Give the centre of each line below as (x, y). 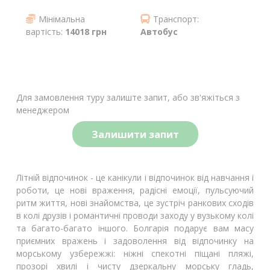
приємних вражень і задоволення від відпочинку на (135, 241)
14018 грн (86, 32)
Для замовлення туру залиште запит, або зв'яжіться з (128, 97)
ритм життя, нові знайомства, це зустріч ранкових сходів (135, 203)
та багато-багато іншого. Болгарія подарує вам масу (135, 228)
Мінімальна (62, 19)
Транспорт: (176, 19)
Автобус (159, 32)
